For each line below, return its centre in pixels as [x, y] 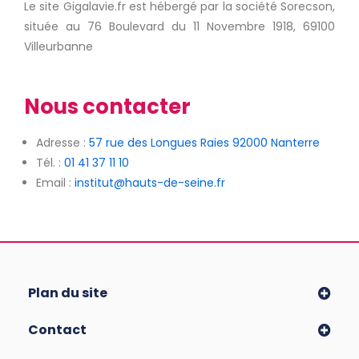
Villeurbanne [58, 46]
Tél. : [50, 162]
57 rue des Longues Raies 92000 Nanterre [204, 142]
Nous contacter [107, 106]
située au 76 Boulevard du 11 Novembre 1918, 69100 [179, 26]
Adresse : [63, 142]
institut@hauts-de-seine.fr [150, 182]
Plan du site [68, 292]
